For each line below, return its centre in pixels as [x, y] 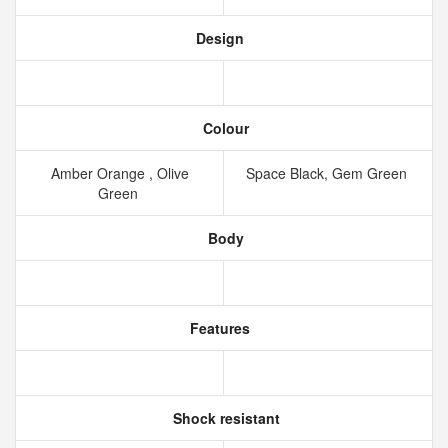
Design [218, 38]
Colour [224, 128]
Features [218, 328]
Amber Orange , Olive [119, 173]
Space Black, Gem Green [328, 173]
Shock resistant [224, 418]
